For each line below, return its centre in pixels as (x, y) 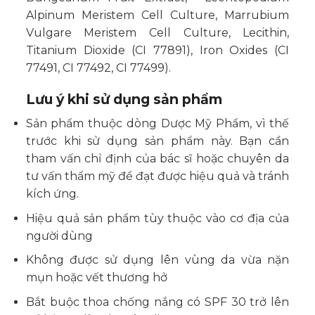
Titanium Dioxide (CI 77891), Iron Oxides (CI (157, 50)
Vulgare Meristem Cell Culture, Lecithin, (157, 32)
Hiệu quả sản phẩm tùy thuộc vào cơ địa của (157, 218)
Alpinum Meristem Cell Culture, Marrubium (157, 15)
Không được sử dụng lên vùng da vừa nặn (157, 260)
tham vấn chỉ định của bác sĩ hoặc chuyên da (157, 159)
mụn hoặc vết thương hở (96, 278)
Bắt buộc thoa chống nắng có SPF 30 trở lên (157, 302)
